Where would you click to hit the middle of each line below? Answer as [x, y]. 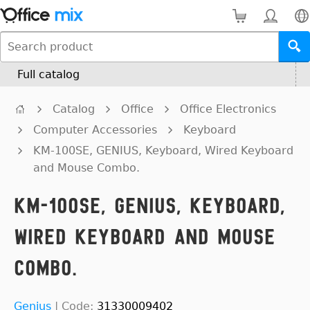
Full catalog [48, 74]
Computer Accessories [95, 130]
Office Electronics [228, 109]
